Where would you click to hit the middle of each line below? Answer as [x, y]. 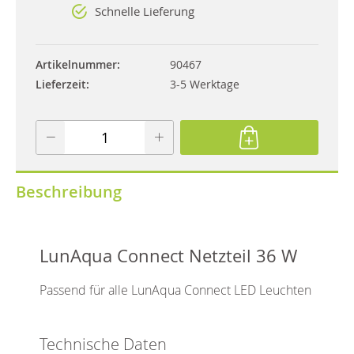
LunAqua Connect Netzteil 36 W [168, 255]
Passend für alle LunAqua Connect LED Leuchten [175, 290]
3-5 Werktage [205, 84]
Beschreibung [69, 191]
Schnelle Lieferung [145, 11]
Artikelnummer [76, 64]
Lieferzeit [61, 84]
